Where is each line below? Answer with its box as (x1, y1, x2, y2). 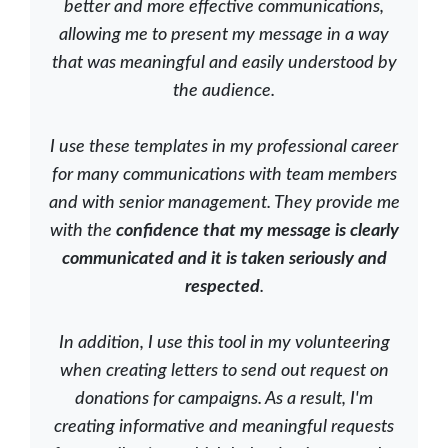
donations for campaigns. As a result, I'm (75, 390, 373, 409)
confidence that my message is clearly (115, 222, 399, 241)
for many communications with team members (51, 166, 397, 185)
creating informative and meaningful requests (54, 418, 394, 437)
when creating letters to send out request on (59, 362, 389, 381)
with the (49, 222, 116, 241)
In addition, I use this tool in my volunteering (58, 334, 390, 353)
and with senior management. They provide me (48, 194, 400, 213)
